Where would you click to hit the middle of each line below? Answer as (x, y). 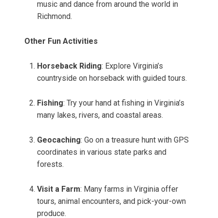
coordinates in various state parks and (102, 152)
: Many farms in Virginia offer (129, 189)
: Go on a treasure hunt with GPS (135, 140)
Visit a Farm (59, 189)
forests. (50, 164)
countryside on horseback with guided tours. (112, 78)
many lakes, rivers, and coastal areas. (100, 115)
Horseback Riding (69, 66)
